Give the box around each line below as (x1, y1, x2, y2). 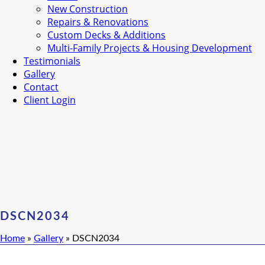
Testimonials (24, 54, 80, 67)
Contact (24, 80, 59, 93)
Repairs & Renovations (47, 15, 148, 28)
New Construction (47, 2, 128, 15)
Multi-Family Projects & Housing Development (47, 41, 252, 54)
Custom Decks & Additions (47, 28, 166, 41)
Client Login (24, 93, 76, 106)
